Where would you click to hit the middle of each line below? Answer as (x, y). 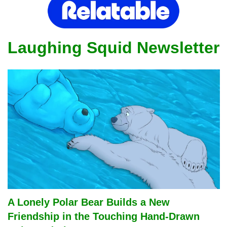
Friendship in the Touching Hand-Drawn (103, 216)
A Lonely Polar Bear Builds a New (88, 202)
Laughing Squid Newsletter (113, 48)
